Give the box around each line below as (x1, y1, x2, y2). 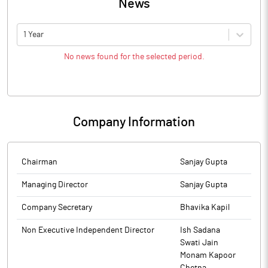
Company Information (73, 115, 195, 129)
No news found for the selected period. (63, 53, 205, 61)
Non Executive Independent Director (22, 226, 154, 234)
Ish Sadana (180, 226, 220, 234)
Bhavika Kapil (180, 203, 230, 212)
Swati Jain (180, 239, 218, 247)
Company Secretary (22, 203, 92, 212)
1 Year (23, 30, 44, 39)
